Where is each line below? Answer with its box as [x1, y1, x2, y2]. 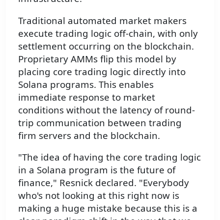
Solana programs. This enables [18, 78, 154, 90]
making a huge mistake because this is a [18, 202, 197, 215]
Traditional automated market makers [18, 14, 187, 27]
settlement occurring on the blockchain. [18, 39, 194, 52]
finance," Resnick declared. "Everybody [18, 176, 189, 189]
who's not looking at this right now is [18, 189, 179, 202]
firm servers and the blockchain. [18, 129, 160, 141]
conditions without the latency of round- [18, 103, 195, 116]
